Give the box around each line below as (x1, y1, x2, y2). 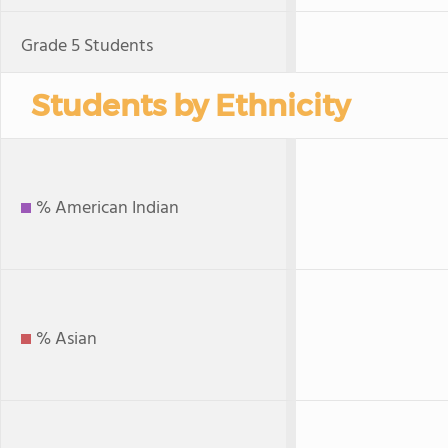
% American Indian (36, 194, 179, 223)
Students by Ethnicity (31, 87, 350, 124)
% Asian (36, 325, 97, 354)
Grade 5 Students (21, 32, 153, 61)
